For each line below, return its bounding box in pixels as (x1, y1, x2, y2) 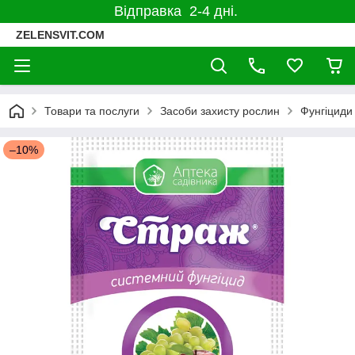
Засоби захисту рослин (160, 105, 280, 117)
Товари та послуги (44, 105, 139, 117)
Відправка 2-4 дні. (113, 3, 242, 19)
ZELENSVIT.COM (16, 29, 105, 41)
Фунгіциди (300, 105, 353, 117)
